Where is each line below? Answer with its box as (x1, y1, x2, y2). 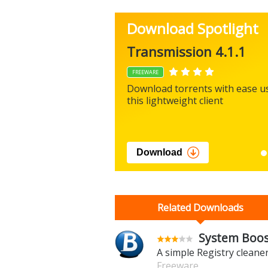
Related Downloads (157, 201, 244, 215)
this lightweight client (127, 94, 223, 108)
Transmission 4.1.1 (127, 42, 246, 61)
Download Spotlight (127, 19, 258, 39)
